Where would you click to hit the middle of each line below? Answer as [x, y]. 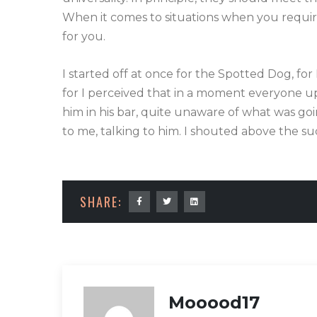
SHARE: [100, 201]
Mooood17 [214, 302]
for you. [83, 36]
